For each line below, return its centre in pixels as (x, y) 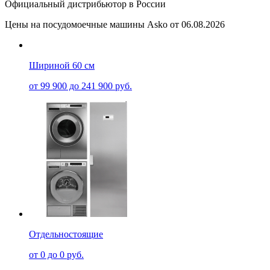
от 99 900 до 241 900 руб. (80, 86)
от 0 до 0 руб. (56, 254)
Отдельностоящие (66, 234)
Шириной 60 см (62, 65)
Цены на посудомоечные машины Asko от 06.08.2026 (115, 24)
